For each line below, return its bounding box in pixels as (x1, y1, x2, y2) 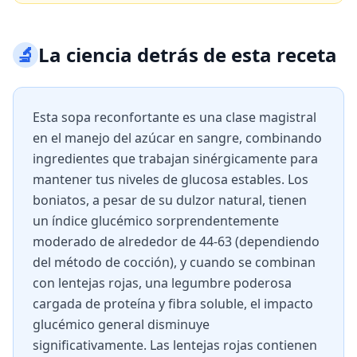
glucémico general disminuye (33, 316, 210, 333)
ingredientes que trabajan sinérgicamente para (33, 150, 318, 167)
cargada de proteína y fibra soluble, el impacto (33, 295, 313, 312)
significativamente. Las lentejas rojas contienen (33, 336, 317, 354)
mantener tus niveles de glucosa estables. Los (33, 171, 308, 188)
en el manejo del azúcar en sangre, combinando (33, 129, 322, 147)
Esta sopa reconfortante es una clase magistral (33, 108, 316, 126)
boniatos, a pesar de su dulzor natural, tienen (33, 191, 307, 209)
